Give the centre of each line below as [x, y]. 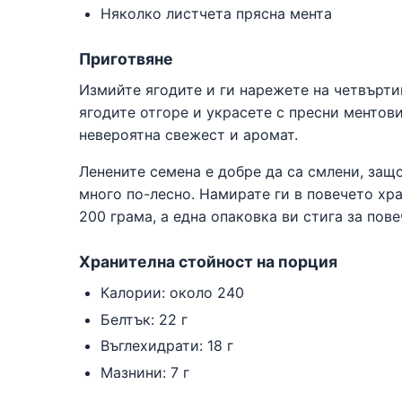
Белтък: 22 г [144, 319]
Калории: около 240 [172, 292]
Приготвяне [126, 58]
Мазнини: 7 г [145, 373]
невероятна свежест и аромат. [188, 134]
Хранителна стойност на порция [208, 261]
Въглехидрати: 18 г [167, 346]
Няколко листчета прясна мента [216, 13]
